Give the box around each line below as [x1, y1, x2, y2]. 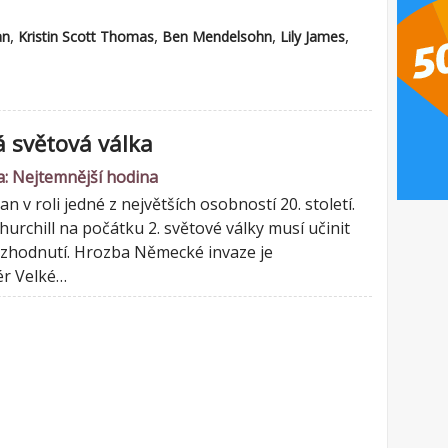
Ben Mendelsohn [162, 27, 272, 46]
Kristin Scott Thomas [18, 27, 154, 46]
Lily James [280, 27, 345, 46]
